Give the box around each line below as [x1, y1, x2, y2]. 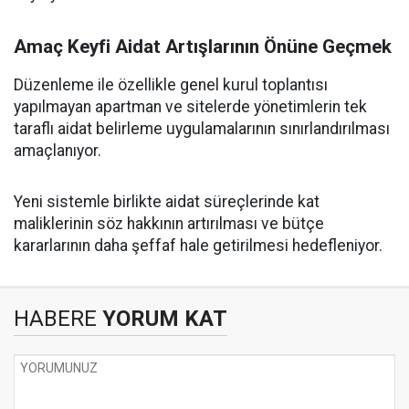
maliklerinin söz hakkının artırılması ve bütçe [14, 215, 324, 233]
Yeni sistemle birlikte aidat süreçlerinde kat [14, 193, 320, 211]
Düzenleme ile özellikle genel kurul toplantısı [14, 76, 328, 94]
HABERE [14, 306, 97, 331]
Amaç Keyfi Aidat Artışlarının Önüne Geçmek [14, 36, 392, 58]
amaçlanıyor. [14, 142, 101, 160]
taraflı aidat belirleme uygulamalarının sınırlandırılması [14, 120, 390, 138]
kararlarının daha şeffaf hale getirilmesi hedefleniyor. [14, 236, 383, 255]
